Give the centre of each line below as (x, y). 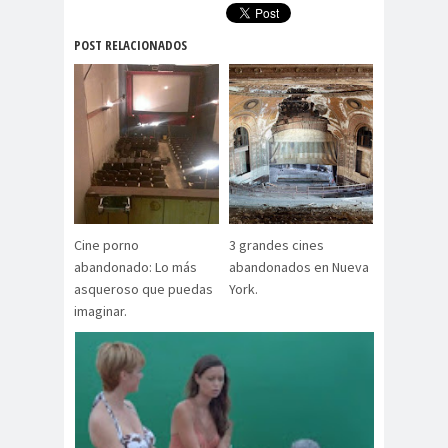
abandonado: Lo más (135, 267)
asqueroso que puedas (143, 289)
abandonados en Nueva (298, 267)
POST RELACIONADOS (130, 45)
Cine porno (106, 245)
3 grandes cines (276, 245)
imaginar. (100, 311)
